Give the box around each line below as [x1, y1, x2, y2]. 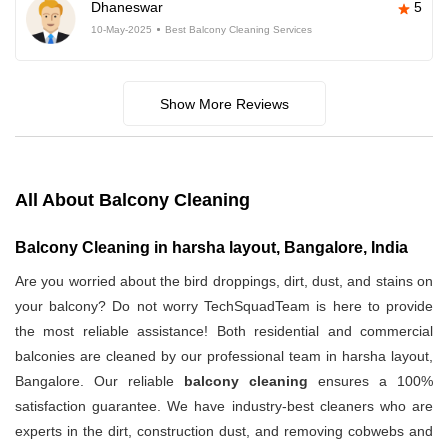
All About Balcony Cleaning [15, 190, 250, 211]
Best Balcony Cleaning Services [165, 24, 312, 36]
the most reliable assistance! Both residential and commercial [15, 323, 433, 340]
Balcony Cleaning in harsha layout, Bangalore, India [15, 239, 408, 257]
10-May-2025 [91, 24, 152, 36]
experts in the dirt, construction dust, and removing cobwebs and [15, 423, 433, 440]
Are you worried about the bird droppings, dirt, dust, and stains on [15, 273, 433, 290]
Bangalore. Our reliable [15, 373, 184, 390]
